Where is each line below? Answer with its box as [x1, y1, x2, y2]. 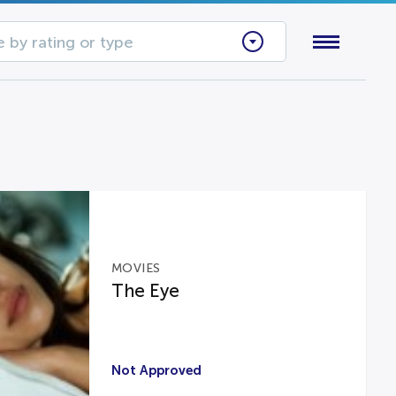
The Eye [110, 280, 179, 301]
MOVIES [110, 261, 161, 275]
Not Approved [110, 362, 202, 377]
